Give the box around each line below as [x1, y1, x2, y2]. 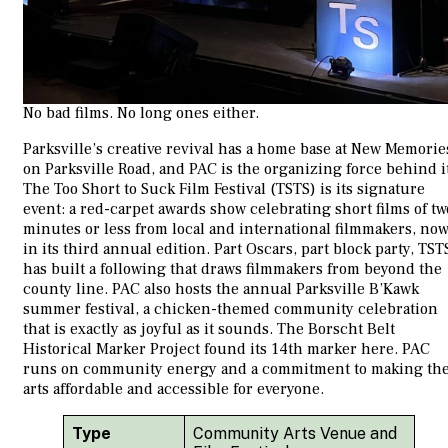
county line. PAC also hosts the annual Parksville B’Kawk [23, 278, 419, 299]
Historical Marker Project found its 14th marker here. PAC [23, 338, 430, 359]
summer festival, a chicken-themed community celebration [23, 298, 438, 319]
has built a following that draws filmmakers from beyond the [23, 258, 442, 279]
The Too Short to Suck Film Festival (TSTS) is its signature [23, 178, 425, 199]
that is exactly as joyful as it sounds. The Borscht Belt [23, 318, 395, 339]
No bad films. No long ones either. [23, 102, 259, 123]
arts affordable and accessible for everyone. [23, 378, 324, 399]
